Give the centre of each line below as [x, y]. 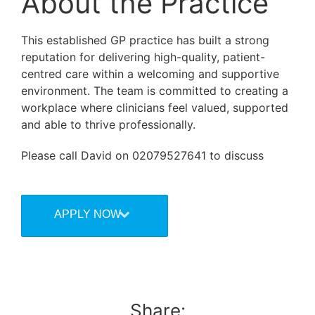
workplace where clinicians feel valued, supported [155, 107]
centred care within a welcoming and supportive [150, 73]
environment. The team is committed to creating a [155, 90]
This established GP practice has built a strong [145, 40]
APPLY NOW [88, 214]
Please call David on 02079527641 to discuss [144, 155]
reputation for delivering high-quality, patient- [143, 57]
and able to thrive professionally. [108, 124]
